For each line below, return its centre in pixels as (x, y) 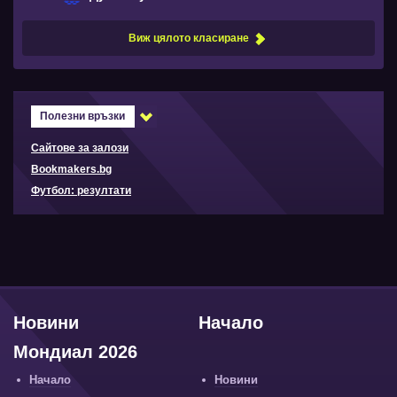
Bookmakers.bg (71, 169)
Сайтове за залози (80, 148)
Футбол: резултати (81, 191)
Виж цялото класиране (189, 38)
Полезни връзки (82, 116)
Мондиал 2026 (75, 351)
